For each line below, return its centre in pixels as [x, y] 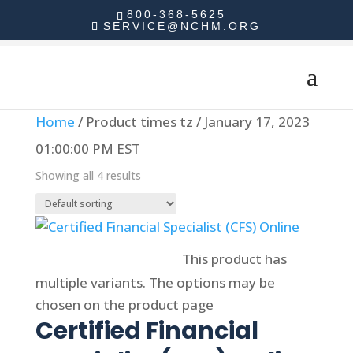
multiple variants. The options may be [155, 282]
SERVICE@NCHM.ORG [182, 26]
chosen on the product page [124, 305]
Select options [107, 258]
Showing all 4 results [88, 175]
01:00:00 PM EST [87, 149]
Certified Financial [147, 331]
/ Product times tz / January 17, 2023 [192, 122]
